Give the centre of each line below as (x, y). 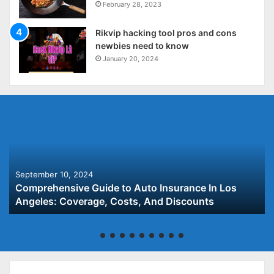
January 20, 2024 (131, 59)
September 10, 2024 (54, 175)
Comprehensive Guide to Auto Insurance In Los (126, 188)
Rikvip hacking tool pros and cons (166, 33)
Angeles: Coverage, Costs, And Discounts (115, 202)
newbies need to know (142, 46)
